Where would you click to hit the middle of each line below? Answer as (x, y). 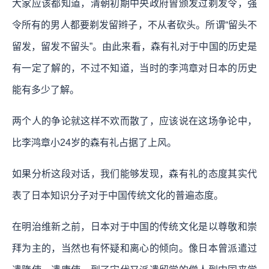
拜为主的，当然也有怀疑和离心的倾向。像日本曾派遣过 (134, 249)
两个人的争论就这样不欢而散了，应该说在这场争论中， (134, 121)
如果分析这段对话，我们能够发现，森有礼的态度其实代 (134, 174)
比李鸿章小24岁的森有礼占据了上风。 (94, 143)
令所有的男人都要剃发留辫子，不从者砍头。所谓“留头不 (134, 25)
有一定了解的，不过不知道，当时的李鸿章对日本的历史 (134, 68)
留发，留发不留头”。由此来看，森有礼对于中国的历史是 (134, 47)
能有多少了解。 (46, 90)
